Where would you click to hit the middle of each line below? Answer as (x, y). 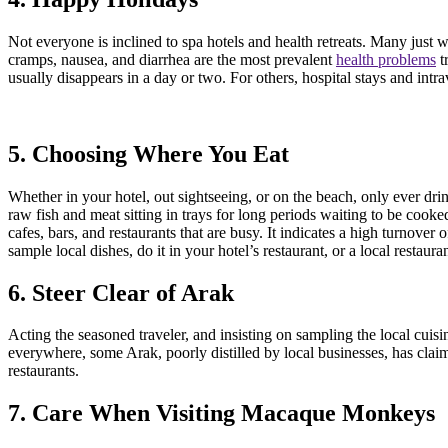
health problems (386, 59)
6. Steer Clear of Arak (121, 292)
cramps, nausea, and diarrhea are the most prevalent (172, 59)
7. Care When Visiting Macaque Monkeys (221, 413)
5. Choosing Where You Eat (148, 153)
